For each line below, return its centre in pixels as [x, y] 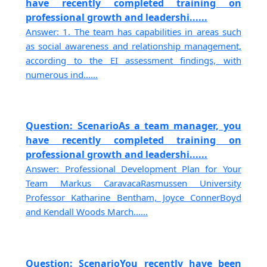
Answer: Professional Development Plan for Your [133, 169]
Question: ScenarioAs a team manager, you [133, 126]
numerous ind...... [62, 74]
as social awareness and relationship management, [133, 46]
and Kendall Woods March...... [87, 212]
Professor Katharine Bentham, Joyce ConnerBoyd [133, 198]
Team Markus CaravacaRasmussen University [133, 183]
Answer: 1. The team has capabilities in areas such [133, 31]
